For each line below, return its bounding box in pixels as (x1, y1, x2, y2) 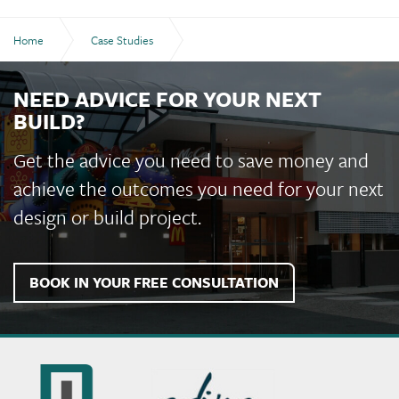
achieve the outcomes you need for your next (13, 175, 384, 203)
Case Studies (91, 31, 153, 50)
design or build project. (13, 203, 201, 232)
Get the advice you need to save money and (13, 146, 369, 175)
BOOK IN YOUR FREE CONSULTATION (29, 272, 279, 294)
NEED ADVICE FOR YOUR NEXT (13, 84, 322, 115)
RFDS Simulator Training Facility (22, 76, 180, 94)
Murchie (12, 362, 64, 386)
